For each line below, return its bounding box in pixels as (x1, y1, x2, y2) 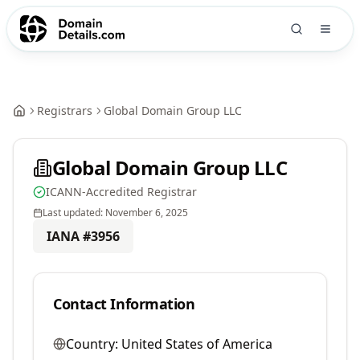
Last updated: (43, 206, 105, 219)
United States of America (121, 335, 272, 353)
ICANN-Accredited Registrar (46, 184, 197, 199)
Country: (66, 335, 118, 353)
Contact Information (53, 294, 195, 313)
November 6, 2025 (105, 206, 188, 219)
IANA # (47, 227, 91, 245)
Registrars (37, 103, 92, 118)
